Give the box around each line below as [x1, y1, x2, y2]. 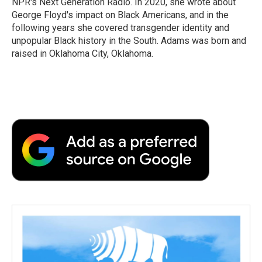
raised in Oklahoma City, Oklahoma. [12, 47, 153, 59]
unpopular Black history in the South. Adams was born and [12, 35, 246, 46]
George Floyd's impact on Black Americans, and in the [12, 9, 229, 20]
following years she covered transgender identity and [12, 22, 229, 33]
